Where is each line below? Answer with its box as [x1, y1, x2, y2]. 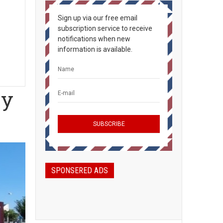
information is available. [58, 45, 132, 53]
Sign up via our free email [58, 14, 137, 22]
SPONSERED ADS [51, 166, 108, 175]
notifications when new [58, 35, 130, 43]
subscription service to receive [58, 24, 152, 32]
